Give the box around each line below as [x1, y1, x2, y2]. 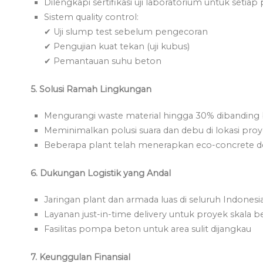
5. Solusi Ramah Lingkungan [31, 83, 151, 95]
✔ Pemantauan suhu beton [44, 55, 162, 66]
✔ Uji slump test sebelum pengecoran [44, 26, 208, 37]
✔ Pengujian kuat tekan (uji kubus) [44, 41, 190, 52]
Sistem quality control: [44, 11, 139, 22]
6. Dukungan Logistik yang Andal [31, 167, 171, 178]
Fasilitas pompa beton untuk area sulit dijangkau [44, 223, 252, 234]
